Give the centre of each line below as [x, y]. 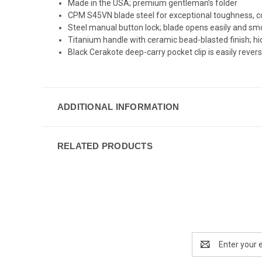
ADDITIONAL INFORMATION [118, 106]
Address [207, 250]
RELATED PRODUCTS [105, 146]
